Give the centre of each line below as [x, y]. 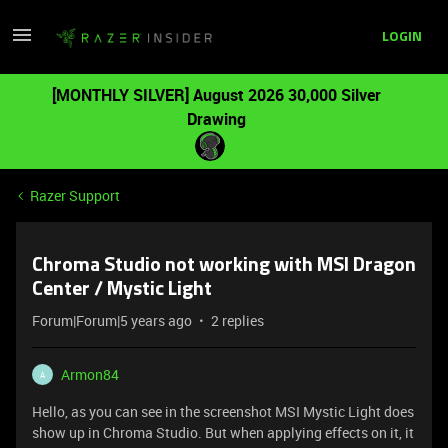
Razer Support [75, 195]
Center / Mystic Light [122, 290]
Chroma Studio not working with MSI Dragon [224, 266]
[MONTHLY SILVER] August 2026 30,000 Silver [216, 95]
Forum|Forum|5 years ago [112, 320]
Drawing [216, 119]
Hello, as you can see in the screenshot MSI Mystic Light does [223, 411]
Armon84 [90, 374]
